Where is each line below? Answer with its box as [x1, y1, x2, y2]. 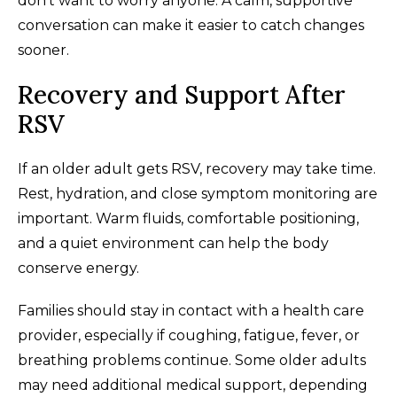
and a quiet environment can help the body [18, 234, 329, 252]
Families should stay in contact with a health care [18, 301, 364, 319]
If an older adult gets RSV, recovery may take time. [18, 160, 376, 177]
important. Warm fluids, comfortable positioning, [18, 209, 359, 227]
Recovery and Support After [18, 78, 346, 111]
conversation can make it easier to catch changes [18, 16, 364, 34]
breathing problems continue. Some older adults [18, 351, 366, 369]
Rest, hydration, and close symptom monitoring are [18, 184, 378, 202]
